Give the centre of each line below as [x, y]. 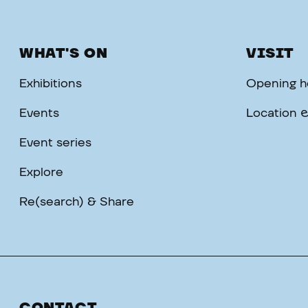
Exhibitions [51, 84]
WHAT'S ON [64, 54]
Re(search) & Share [77, 202]
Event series [55, 143]
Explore [41, 173]
